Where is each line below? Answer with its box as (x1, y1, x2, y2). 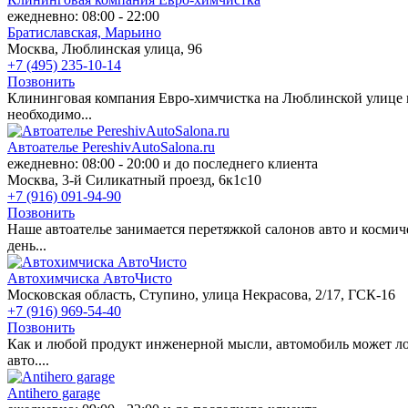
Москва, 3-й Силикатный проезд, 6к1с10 (7, 171, 261, 188)
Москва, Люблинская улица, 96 (7, 40, 202, 56)
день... (7, 237, 46, 253)
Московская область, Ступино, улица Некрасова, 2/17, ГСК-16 (7, 286, 395, 302)
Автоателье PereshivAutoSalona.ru (7, 138, 215, 155)
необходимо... (7, 106, 92, 122)
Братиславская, (7, 24, 105, 40)
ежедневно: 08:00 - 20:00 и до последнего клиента (7, 155, 318, 171)
